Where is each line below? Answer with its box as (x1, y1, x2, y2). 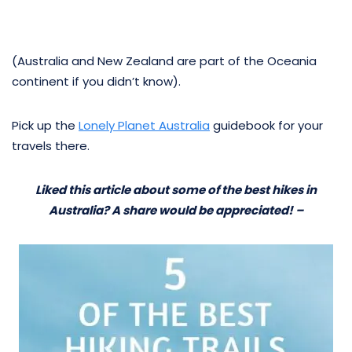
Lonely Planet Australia (79, 116, 210, 134)
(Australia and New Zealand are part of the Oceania (12, 52, 317, 69)
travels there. (12, 137, 90, 154)
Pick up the (12, 116, 79, 134)
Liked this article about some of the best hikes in (35, 181, 317, 198)
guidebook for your (210, 116, 323, 134)
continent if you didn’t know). (12, 72, 181, 90)
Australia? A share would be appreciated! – (49, 201, 303, 218)
